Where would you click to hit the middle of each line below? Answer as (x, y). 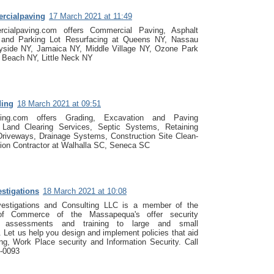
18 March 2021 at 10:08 (85, 191)
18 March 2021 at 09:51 (59, 103)
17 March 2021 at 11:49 (91, 16)
